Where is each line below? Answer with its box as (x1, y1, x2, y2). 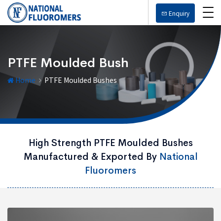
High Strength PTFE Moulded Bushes (28, 137, 193, 149)
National (159, 151, 198, 163)
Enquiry (167, 9, 189, 17)
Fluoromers (85, 165, 136, 177)
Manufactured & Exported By (23, 151, 159, 163)
